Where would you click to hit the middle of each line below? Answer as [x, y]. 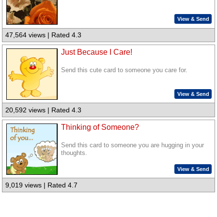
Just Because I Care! [97, 52]
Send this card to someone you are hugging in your [133, 145]
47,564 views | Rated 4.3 [44, 35]
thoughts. [74, 153]
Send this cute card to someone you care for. [124, 70]
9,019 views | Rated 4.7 [42, 185]
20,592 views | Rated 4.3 [44, 110]
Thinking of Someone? [100, 127]
